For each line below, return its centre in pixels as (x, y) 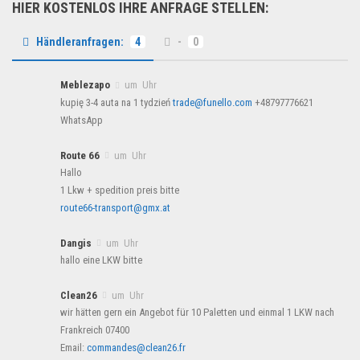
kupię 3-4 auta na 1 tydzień (117, 102)
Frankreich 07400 (95, 330)
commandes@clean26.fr (136, 348)
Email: (74, 348)
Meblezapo (85, 85)
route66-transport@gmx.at (115, 207)
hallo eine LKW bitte (101, 260)
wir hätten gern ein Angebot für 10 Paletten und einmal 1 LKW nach (197, 313)
